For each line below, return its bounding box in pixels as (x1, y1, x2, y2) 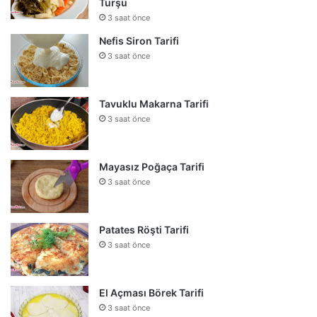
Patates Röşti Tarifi (99, 223, 189, 236)
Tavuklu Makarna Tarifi (99, 97, 209, 110)
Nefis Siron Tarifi (99, 34, 179, 47)
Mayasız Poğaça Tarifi (99, 160, 204, 173)
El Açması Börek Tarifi (99, 286, 204, 299)
